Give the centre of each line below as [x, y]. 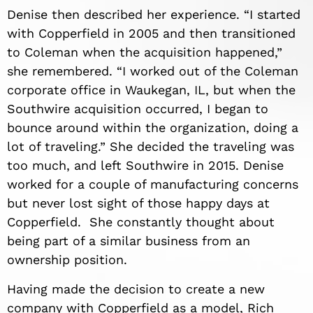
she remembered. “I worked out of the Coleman [153, 71]
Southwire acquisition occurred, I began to [138, 109]
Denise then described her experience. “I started [154, 15]
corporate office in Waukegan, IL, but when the [151, 90]
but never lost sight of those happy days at [138, 203]
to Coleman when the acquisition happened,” [145, 52]
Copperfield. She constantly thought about [141, 222]
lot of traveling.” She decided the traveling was [151, 147]
